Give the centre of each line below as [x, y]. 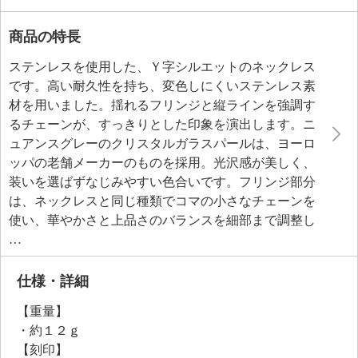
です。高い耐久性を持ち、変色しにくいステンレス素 [162, 86]
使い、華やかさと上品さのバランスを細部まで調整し [162, 220]
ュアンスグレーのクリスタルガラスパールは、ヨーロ [162, 143]
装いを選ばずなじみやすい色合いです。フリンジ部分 [162, 182]
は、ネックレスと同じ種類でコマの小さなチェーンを [162, 201]
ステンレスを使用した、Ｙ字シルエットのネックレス [162, 67]
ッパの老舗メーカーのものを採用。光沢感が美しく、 [162, 163]
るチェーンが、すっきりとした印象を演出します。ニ [162, 124]
